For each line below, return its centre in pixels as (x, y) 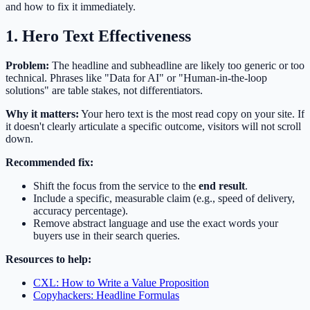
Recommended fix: (49, 162)
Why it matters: (42, 113)
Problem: (27, 65)
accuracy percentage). (81, 210)
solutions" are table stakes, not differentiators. (104, 90)
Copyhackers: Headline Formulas (106, 295)
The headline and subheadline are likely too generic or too (177, 65)
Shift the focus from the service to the (116, 185)
